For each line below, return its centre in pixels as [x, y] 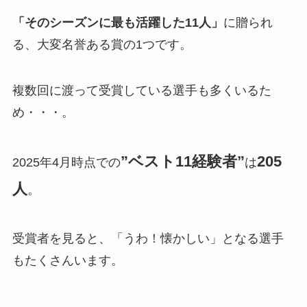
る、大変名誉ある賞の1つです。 [102, 44]
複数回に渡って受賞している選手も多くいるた [142, 91]
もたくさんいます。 [67, 261]
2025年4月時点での [66, 163]
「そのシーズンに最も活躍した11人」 [118, 22]
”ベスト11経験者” [182, 162]
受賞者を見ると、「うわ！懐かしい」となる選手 [148, 239]
